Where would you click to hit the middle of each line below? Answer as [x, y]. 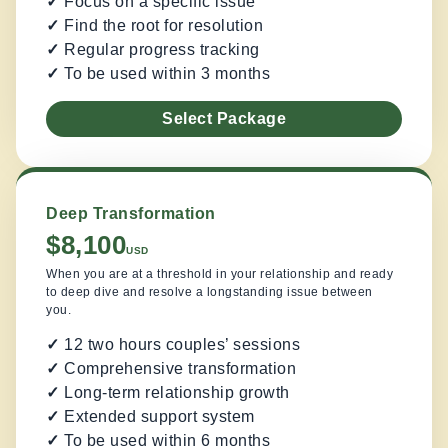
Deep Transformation [131, 213]
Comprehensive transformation [177, 368]
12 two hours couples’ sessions [179, 344]
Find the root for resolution [163, 26]
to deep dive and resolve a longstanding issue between [209, 291]
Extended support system [157, 416]
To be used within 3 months [167, 74]
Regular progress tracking [159, 50]
